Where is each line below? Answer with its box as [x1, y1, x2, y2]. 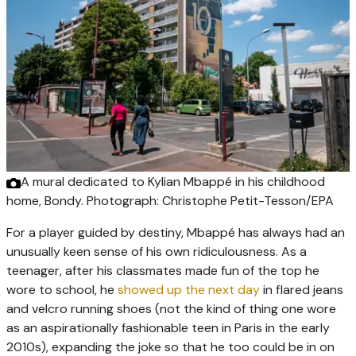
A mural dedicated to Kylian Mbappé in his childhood [21, 173, 325, 191]
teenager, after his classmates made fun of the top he [6, 262, 319, 280]
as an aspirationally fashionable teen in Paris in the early [6, 319, 330, 337]
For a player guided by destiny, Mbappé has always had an [6, 224, 345, 242]
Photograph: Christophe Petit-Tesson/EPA [87, 192, 334, 210]
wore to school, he [6, 281, 118, 299]
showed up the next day [118, 281, 260, 299]
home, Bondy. [6, 192, 87, 210]
